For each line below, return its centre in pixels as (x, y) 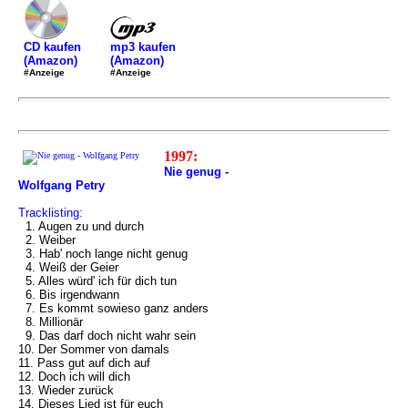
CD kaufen (52, 47)
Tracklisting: (51, 213)
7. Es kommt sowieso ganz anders (113, 308)
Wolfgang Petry (61, 185)
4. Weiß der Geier (68, 267)
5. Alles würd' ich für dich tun (97, 281)
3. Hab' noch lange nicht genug (103, 254)
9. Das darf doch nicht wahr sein (107, 336)
